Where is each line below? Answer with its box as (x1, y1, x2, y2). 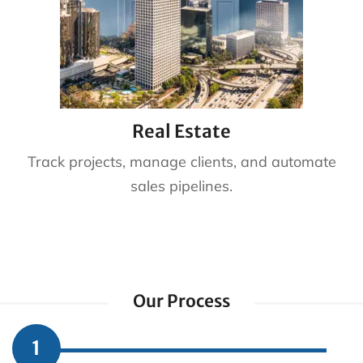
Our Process (133, 289, 230, 312)
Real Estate (132, 119, 231, 143)
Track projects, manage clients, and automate (27, 152, 336, 171)
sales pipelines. (130, 176, 233, 195)
